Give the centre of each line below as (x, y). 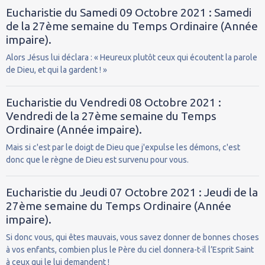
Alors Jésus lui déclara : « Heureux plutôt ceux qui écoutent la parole (132, 57)
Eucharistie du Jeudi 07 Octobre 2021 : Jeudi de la (132, 192)
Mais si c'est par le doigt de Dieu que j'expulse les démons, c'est (123, 147)
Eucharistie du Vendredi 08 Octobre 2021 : (114, 102)
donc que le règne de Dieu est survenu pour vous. (97, 159)
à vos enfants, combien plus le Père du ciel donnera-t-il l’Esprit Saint (130, 249)
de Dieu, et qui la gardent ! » (56, 70)
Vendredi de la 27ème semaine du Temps (111, 116)
